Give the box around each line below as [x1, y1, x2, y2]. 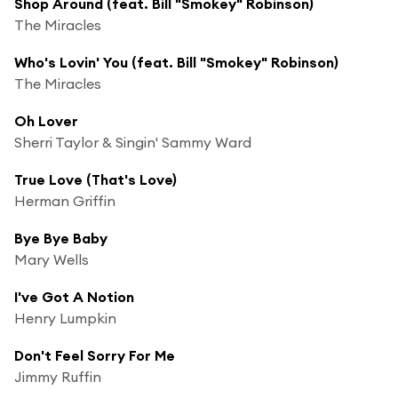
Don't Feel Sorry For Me [14, 346, 175, 364]
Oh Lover [14, 111, 78, 130]
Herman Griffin [14, 191, 115, 210]
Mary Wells [14, 250, 89, 268]
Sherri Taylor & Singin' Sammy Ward [14, 132, 251, 151]
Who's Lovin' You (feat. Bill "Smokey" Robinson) [14, 52, 338, 71]
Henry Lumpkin [14, 308, 116, 327]
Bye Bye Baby [14, 228, 107, 247]
